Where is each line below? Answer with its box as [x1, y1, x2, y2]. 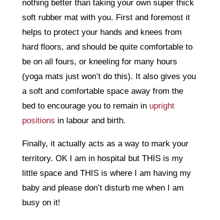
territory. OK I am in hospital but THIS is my [22, 153, 183, 163]
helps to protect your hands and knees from [22, 27, 182, 37]
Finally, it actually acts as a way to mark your [22, 138, 189, 148]
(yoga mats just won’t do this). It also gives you [22, 71, 196, 81]
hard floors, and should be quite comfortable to [22, 42, 192, 52]
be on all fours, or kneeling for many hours [22, 56, 177, 66]
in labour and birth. [55, 115, 126, 125]
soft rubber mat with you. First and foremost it [22, 12, 190, 22]
